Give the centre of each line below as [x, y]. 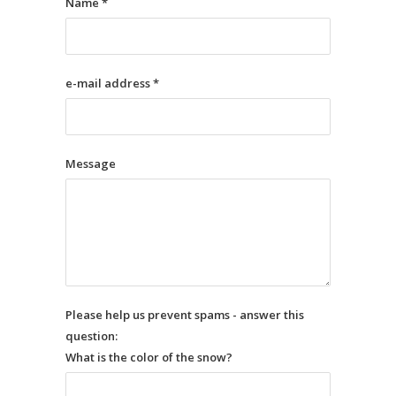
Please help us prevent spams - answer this [185, 315]
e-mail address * [112, 83]
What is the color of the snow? [149, 357]
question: [91, 336]
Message [91, 164]
